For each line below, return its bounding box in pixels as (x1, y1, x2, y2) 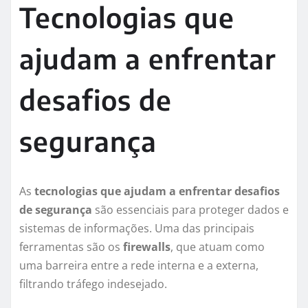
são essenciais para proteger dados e (92, 202, 289, 218)
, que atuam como (170, 239, 265, 255)
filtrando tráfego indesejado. (19, 276, 167, 292)
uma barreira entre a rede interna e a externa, (19, 258, 258, 274)
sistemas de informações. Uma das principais (19, 221, 254, 236)
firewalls (123, 239, 170, 255)
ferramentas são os (19, 239, 123, 255)
